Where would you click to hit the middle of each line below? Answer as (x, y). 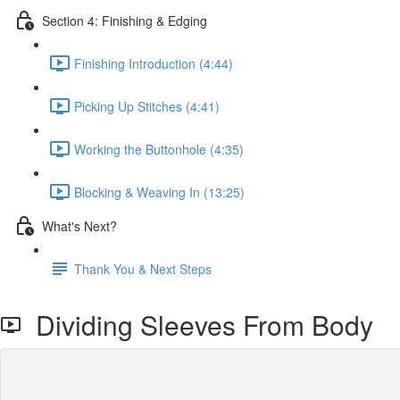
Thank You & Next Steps (143, 268)
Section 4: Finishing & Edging (125, 20)
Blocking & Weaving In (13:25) (159, 192)
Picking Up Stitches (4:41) (147, 106)
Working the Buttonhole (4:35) (159, 149)
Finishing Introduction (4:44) (154, 63)
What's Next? (79, 225)
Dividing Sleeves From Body (197, 325)
